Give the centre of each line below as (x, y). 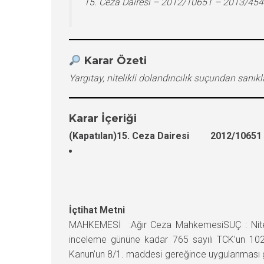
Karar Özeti (115, 60)
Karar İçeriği (103, 118)
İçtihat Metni (97, 210)
